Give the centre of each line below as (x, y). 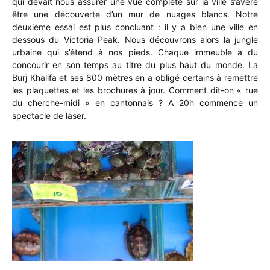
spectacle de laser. (49, 115)
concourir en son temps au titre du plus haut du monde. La (135, 64)
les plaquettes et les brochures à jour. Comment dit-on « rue (135, 90)
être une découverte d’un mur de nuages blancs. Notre (135, 14)
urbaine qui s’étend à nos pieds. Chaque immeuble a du (135, 52)
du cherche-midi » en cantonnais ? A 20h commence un (135, 102)
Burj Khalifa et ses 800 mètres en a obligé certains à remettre (135, 77)
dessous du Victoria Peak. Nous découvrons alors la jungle (135, 39)
